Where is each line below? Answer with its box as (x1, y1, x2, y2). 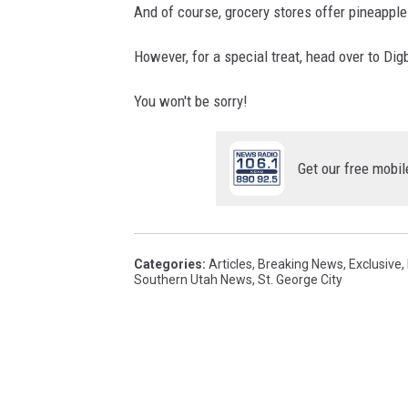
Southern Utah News (134, 271, 252, 287)
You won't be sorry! (134, 91, 248, 110)
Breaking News (258, 256, 343, 271)
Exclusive (349, 256, 402, 271)
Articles (209, 256, 252, 271)
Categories (134, 256, 202, 271)
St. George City (258, 271, 342, 287)
